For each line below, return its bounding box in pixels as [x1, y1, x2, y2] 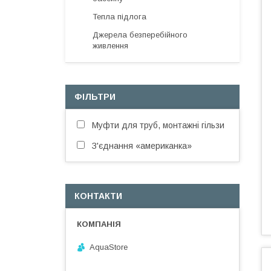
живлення [93, 41, 128, 50]
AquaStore [90, 242, 128, 252]
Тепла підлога [93, 12, 146, 21]
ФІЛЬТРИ [74, 92, 116, 102]
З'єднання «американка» [92, 141, 192, 151]
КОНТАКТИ [74, 191, 122, 201]
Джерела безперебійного [93, 30, 188, 39]
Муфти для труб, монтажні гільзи [92, 120, 224, 130]
